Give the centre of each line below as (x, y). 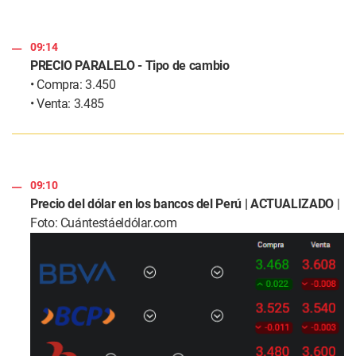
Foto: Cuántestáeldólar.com (104, 223)
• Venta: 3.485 (67, 104)
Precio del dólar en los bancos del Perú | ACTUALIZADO (182, 204)
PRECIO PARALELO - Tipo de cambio (130, 66)
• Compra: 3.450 (73, 85)
